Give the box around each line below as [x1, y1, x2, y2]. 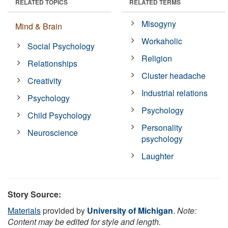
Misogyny [141, 17, 177, 30]
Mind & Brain [15, 20, 62, 32]
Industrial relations [141, 87, 208, 99]
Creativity [27, 74, 62, 87]
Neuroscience [27, 126, 78, 138]
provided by [41, 204, 87, 216]
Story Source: [8, 188, 61, 200]
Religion [141, 52, 173, 64]
